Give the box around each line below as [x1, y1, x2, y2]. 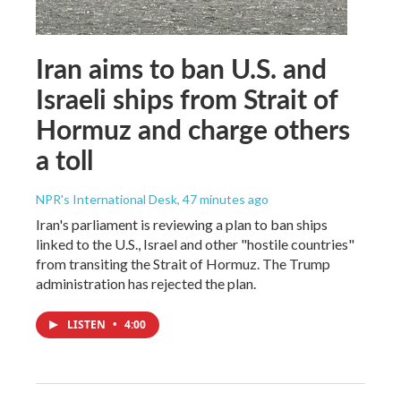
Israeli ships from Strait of [36, 80, 337, 118]
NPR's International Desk [36, 192, 177, 208]
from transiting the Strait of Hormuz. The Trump [36, 255, 330, 273]
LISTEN [67, 317, 108, 333]
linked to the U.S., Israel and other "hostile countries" [36, 235, 354, 253]
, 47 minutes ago [177, 192, 269, 208]
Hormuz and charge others [36, 110, 350, 149]
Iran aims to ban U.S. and [36, 49, 327, 88]
